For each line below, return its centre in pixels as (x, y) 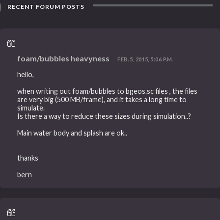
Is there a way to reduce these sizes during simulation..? (104, 116)
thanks (28, 158)
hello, (26, 74)
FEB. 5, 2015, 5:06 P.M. (146, 59)
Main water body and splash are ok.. (72, 133)
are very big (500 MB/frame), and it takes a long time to (102, 99)
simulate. (31, 108)
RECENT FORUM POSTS (45, 7)
